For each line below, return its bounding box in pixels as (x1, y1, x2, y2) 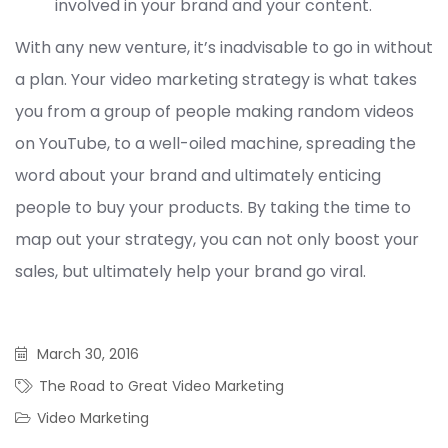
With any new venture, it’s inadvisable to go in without (15, 36, 433, 60)
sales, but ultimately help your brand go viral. (15, 260, 366, 284)
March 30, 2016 (37, 344, 139, 365)
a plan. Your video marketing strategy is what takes (15, 68, 417, 92)
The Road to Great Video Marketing (39, 376, 284, 397)
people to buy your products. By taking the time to (15, 196, 411, 220)
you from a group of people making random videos (15, 100, 414, 124)
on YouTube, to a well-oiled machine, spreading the (15, 132, 416, 156)
